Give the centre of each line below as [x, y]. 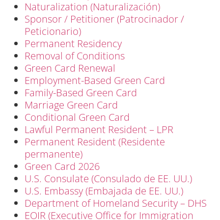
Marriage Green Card [71, 105]
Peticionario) [53, 31]
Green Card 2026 [62, 166]
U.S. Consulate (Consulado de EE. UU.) [108, 178]
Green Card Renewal [70, 68]
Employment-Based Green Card [95, 80]
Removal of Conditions [75, 55]
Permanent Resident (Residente [95, 141]
